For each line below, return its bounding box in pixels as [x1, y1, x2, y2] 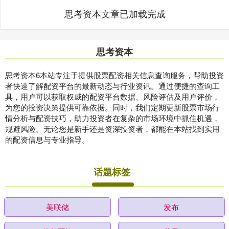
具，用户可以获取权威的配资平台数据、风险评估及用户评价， [5, 91, 220, 102]
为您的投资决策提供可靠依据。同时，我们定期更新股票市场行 [5, 102, 220, 113]
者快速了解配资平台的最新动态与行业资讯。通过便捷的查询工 [5, 80, 220, 91]
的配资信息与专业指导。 [5, 134, 89, 145]
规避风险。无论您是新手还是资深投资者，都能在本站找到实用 [5, 123, 220, 134]
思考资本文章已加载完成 [64, 7, 166, 20]
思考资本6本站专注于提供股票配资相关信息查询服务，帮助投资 [5, 70, 224, 81]
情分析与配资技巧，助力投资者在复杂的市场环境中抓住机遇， [5, 112, 220, 124]
